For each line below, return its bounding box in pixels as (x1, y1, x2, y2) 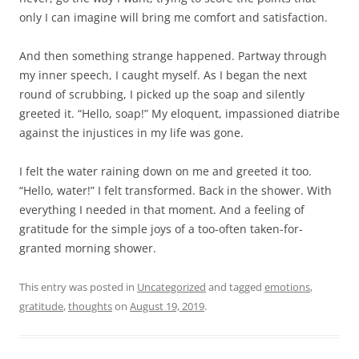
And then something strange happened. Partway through (19, 48, 327, 64)
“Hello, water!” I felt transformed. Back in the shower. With (19, 183, 332, 199)
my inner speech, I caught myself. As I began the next (19, 67, 307, 83)
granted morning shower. (19, 240, 156, 256)
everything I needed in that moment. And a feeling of (19, 202, 305, 218)
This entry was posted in (19, 280, 137, 295)
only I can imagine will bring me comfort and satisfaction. (19, 10, 328, 26)
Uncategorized (137, 280, 206, 295)
